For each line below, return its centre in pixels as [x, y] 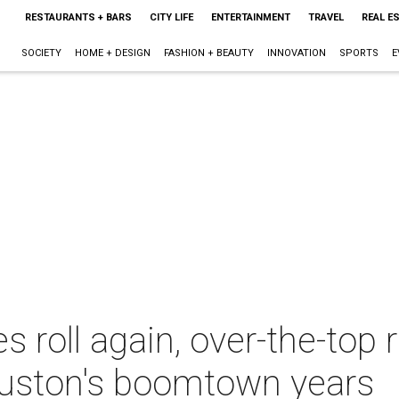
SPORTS [358, 53]
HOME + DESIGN [112, 53]
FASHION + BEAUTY [208, 53]
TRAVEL [326, 17]
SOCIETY [41, 53]
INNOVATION [296, 53]
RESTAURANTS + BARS [78, 17]
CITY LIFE [171, 17]
